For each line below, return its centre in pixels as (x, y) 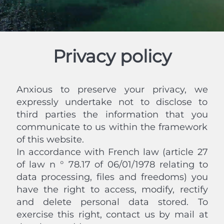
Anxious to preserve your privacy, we (112, 89)
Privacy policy (112, 56)
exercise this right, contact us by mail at (112, 214)
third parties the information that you (112, 114)
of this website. (50, 139)
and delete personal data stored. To (112, 202)
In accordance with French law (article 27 (112, 152)
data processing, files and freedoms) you (112, 177)
